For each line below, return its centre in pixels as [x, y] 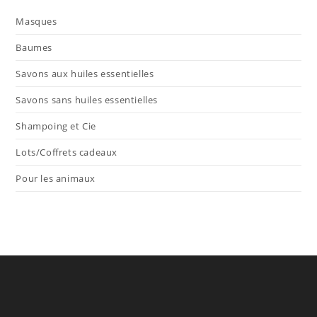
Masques [36, 21]
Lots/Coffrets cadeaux [67, 152]
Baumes [34, 47]
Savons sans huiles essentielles [87, 99]
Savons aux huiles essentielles [85, 73]
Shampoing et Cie [56, 126]
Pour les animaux [56, 178]
